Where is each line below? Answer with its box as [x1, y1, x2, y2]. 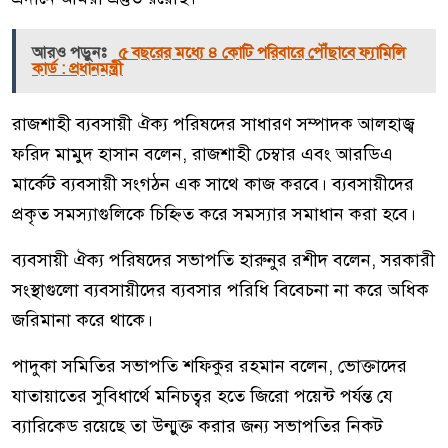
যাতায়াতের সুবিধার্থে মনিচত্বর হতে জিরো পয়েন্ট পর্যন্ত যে [12, 384, 393, 407]
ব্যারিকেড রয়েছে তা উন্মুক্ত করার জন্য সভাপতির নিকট [12, 414, 383, 437]
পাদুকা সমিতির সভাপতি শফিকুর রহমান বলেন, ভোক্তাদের [12, 354, 407, 377]
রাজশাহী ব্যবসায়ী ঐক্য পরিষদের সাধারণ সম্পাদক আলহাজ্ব [12, 112, 415, 135]
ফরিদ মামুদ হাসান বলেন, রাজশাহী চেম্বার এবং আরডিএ [12, 142, 393, 165]
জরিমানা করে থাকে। [12, 308, 153, 331]
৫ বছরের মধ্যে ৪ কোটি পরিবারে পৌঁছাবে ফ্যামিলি [118, 42, 406, 63]
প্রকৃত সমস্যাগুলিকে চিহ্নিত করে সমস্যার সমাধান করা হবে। [12, 202, 416, 225]
